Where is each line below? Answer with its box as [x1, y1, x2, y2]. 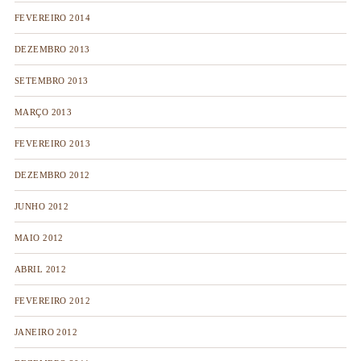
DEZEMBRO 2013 [14, 44, 90, 54]
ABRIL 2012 [14, 264, 67, 274]
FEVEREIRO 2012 [14, 296, 91, 305]
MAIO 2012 [14, 233, 64, 243]
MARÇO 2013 [14, 107, 73, 117]
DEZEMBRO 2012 [14, 170, 90, 180]
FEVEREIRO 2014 [14, 13, 91, 23]
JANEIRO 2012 [14, 327, 78, 337]
